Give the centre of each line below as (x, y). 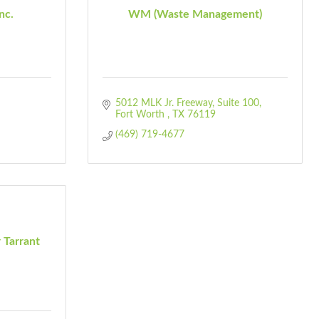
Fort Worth (141, 115)
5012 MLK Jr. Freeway (163, 103)
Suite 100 (238, 103)
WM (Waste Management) (195, 14)
